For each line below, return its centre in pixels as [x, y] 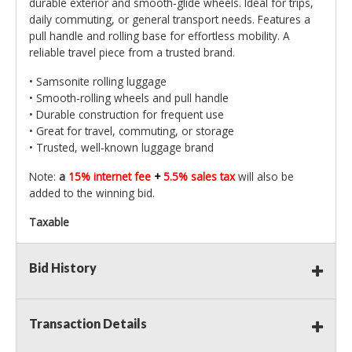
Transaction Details [88, 324]
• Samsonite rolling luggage [98, 82]
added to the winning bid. [93, 193]
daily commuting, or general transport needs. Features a [170, 20]
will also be [266, 177]
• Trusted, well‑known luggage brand [121, 148]
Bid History [63, 268]
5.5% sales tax [201, 177]
